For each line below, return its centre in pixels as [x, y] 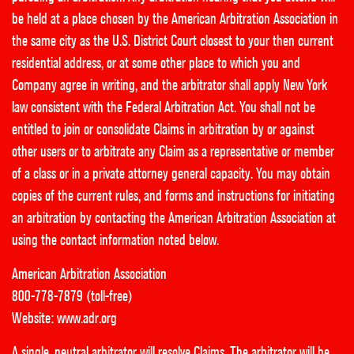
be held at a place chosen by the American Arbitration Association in [175, 19]
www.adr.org [87, 318]
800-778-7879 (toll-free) [72, 296]
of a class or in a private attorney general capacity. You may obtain [171, 173]
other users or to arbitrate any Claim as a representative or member [173, 151]
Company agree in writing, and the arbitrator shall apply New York [169, 85]
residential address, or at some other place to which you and [156, 63]
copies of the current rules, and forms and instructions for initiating [173, 196]
